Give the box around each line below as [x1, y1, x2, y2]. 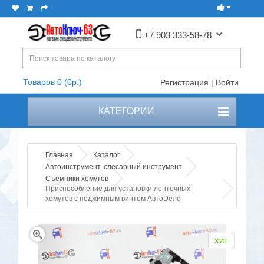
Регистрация [160, 78, 209, 88]
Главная [45, 151, 74, 160]
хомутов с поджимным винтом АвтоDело [45, 194, 181, 203]
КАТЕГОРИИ [91, 106, 154, 117]
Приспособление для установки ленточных [45, 184, 191, 193]
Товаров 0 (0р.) [23, 77, 82, 87]
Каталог [93, 151, 120, 160]
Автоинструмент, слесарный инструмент [45, 163, 183, 171]
